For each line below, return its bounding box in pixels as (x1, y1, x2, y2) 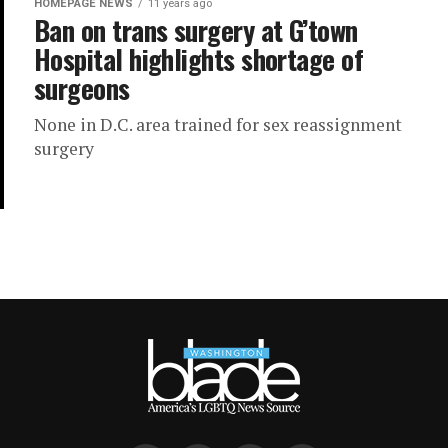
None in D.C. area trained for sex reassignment (34, 113, 402, 137)
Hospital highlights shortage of (34, 39, 364, 80)
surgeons (34, 68, 130, 109)
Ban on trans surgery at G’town (34, 10, 358, 51)
